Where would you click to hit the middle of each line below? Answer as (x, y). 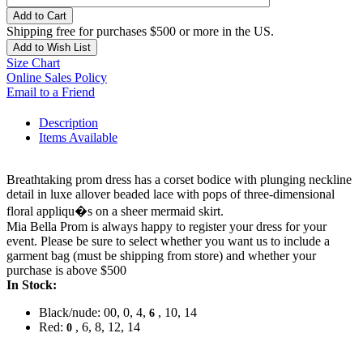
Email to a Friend (51, 92)
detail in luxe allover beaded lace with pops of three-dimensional (171, 194)
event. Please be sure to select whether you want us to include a (168, 241)
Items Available (78, 138)
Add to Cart (40, 16)
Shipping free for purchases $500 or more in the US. (140, 32)
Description (68, 123)
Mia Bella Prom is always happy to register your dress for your (167, 227)
